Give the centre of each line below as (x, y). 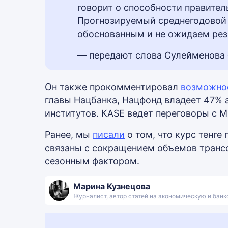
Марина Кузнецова (112, 186)
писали (109, 135)
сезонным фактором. (92, 161)
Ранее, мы (69, 135)
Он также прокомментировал (113, 87)
